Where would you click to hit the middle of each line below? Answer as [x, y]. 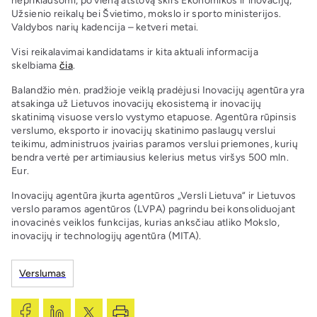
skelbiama [35, 66]
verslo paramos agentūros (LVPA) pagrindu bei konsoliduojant [154, 209]
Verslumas [43, 274]
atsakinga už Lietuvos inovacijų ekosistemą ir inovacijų [137, 104]
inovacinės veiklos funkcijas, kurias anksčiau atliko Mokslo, [145, 223]
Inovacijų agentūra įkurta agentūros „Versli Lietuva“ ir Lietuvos [154, 196]
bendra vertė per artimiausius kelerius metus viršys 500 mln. [150, 158]
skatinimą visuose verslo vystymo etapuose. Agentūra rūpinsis [154, 117]
